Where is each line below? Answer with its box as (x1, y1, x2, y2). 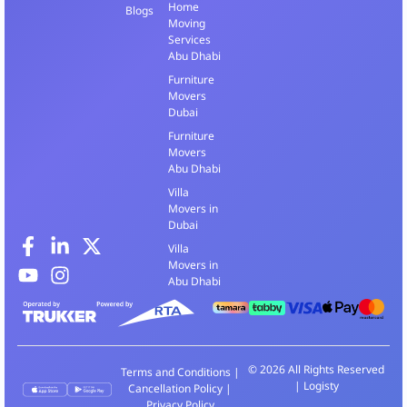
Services (168, 32, 212, 47)
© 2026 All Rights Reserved (248, 361, 384, 377)
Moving (168, 15, 206, 31)
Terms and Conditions (120, 364, 231, 381)
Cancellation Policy (128, 381, 223, 397)
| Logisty (293, 377, 339, 393)
